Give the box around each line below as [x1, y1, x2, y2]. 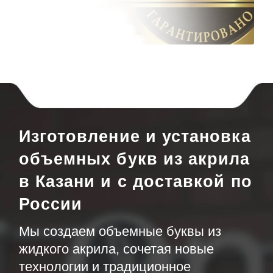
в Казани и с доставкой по [18, 172, 252, 191]
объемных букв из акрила [18, 149, 250, 168]
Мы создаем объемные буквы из [18, 224, 221, 239]
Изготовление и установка [18, 127, 251, 146]
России [18, 194, 83, 213]
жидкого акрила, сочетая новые [18, 241, 214, 257]
